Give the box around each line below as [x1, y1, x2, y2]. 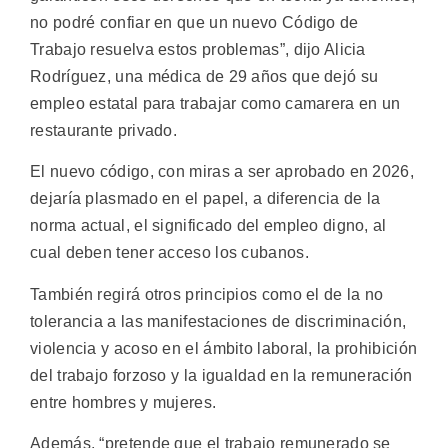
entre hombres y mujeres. [30, 393, 217, 411]
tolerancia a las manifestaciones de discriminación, [30, 312, 407, 330]
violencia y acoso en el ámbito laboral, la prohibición [30, 339, 418, 357]
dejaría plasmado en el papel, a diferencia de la [30, 190, 381, 208]
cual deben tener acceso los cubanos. [30, 244, 309, 262]
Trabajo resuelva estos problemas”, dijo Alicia [30, 40, 366, 58]
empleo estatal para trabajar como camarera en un [30, 94, 401, 112]
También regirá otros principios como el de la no [30, 285, 384, 303]
